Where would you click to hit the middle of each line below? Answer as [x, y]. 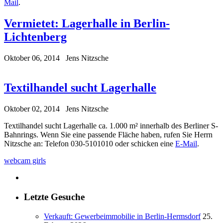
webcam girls [25, 161]
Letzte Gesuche [54, 197]
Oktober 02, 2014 [32, 109]
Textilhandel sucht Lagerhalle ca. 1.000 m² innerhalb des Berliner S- [111, 126]
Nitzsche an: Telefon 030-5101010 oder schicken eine [90, 144]
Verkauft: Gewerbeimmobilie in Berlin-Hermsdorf [122, 216]
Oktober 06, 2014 [32, 58]
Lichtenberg [35, 37]
